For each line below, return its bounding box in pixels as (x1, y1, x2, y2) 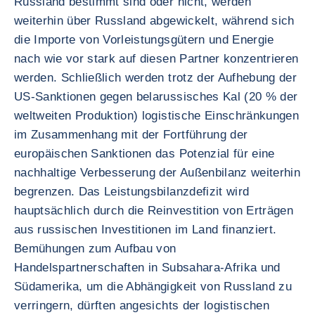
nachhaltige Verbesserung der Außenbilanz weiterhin (14, 166, 300, 179)
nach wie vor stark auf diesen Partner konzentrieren (14, 52, 299, 65)
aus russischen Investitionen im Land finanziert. (14, 223, 277, 236)
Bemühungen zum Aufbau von (14, 242, 176, 255)
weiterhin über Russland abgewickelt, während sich (14, 14, 295, 27)
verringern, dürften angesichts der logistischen (14, 299, 269, 312)
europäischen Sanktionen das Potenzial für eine (14, 147, 275, 160)
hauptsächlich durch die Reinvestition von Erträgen (14, 204, 293, 217)
